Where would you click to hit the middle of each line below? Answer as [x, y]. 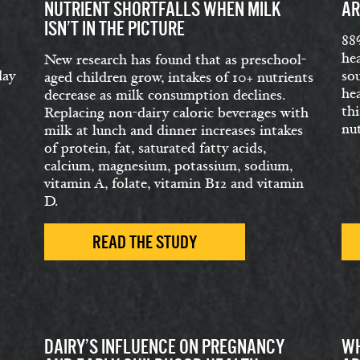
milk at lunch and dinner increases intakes [174, 131]
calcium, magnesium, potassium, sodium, [168, 166]
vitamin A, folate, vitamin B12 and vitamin [174, 184]
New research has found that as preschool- [175, 60]
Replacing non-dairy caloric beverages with [176, 113]
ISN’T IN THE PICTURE [115, 29]
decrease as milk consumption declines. [165, 95]
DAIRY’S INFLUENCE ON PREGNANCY [164, 347]
